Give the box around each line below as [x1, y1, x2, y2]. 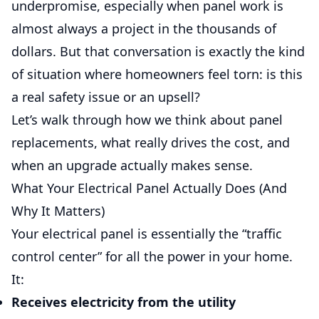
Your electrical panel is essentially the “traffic [11, 225, 282, 242]
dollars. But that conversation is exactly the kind [11, 43, 305, 60]
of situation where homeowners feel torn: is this [11, 66, 303, 83]
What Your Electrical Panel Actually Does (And [11, 179, 287, 197]
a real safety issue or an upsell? [11, 88, 200, 105]
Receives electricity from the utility [11, 293, 236, 310]
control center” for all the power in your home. [11, 248, 293, 265]
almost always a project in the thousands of [11, 20, 276, 37]
